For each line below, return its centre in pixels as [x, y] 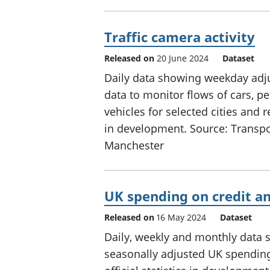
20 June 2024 [183, 58]
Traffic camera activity [180, 36]
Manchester [134, 145]
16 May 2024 [181, 217]
